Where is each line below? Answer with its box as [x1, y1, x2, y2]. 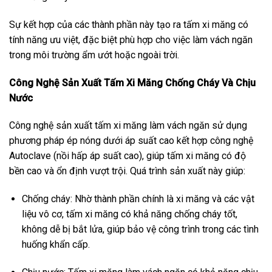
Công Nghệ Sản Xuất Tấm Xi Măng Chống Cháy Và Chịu [9, 76, 256, 89]
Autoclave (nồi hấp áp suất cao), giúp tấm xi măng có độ [9, 150, 246, 162]
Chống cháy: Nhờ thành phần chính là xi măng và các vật [21, 193, 254, 205]
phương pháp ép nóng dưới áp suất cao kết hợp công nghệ [9, 135, 253, 147]
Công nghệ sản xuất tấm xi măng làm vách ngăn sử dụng [9, 120, 247, 132]
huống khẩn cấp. [21, 239, 90, 251]
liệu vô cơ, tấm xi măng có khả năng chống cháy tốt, [21, 208, 237, 220]
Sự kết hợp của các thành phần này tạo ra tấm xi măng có [9, 18, 248, 30]
